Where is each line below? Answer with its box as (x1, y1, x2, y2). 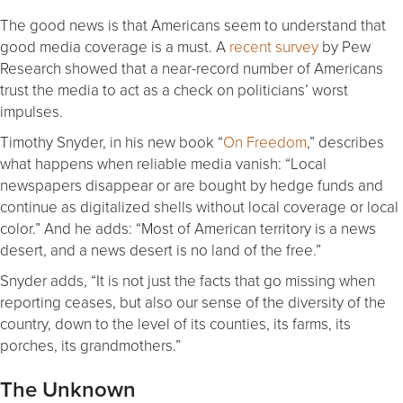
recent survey (226, 35, 318, 57)
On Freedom (223, 130, 307, 152)
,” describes (307, 130, 384, 152)
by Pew (318, 35, 371, 57)
